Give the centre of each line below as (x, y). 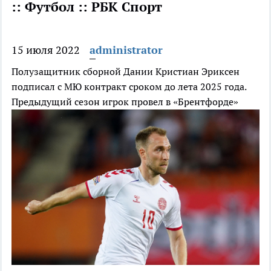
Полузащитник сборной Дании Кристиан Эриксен (126, 72)
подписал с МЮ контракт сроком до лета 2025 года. (129, 87)
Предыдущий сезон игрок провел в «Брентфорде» (125, 102)
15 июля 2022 (46, 50)
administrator (126, 50)
